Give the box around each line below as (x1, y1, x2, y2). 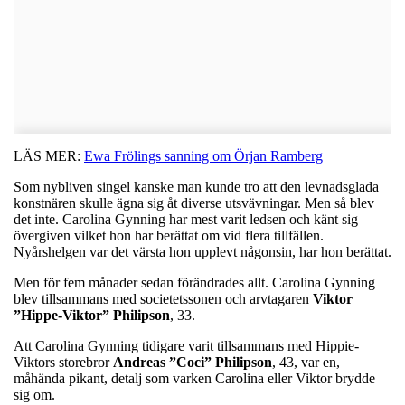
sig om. (14, 386, 55, 402)
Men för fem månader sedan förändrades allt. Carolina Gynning (14, 274, 375, 290)
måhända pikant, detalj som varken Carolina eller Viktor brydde (14, 370, 375, 386)
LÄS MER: (14, 147, 84, 164)
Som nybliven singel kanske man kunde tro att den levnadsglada (14, 178, 379, 194)
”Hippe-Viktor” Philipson (14, 306, 170, 323)
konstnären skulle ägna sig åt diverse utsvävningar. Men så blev (14, 194, 374, 211)
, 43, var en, (272, 353, 340, 370)
